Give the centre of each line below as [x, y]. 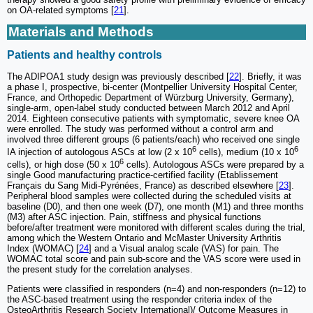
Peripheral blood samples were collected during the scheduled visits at [149, 196]
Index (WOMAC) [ [43, 249]
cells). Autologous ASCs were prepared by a [214, 165]
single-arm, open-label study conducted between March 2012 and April [148, 108]
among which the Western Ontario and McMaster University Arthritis [144, 238]
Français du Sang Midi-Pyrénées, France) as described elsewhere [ [143, 186]
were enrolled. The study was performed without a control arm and [140, 129]
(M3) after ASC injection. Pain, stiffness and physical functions [134, 217]
